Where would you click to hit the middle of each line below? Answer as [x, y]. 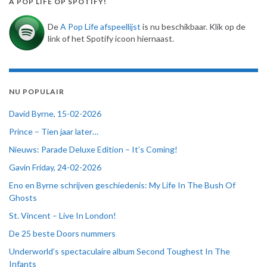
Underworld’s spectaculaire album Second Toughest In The [119, 252]
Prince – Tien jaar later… [54, 132]
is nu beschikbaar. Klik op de [193, 27]
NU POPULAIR [37, 92]
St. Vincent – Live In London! [63, 216]
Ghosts [23, 198]
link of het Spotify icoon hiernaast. [111, 39]
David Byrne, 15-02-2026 [55, 114]
